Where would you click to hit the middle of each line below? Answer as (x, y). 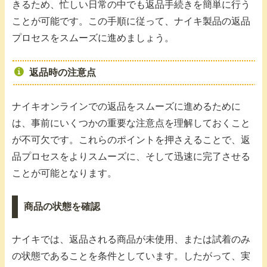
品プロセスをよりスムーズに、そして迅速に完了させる (131, 157)
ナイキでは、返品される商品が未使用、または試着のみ (131, 240)
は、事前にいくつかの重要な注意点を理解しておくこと (131, 123)
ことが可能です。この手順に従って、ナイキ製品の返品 (131, 21)
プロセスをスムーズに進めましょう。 (93, 38)
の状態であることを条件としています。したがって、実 (131, 256)
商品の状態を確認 (62, 207)
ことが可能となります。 (64, 173)
